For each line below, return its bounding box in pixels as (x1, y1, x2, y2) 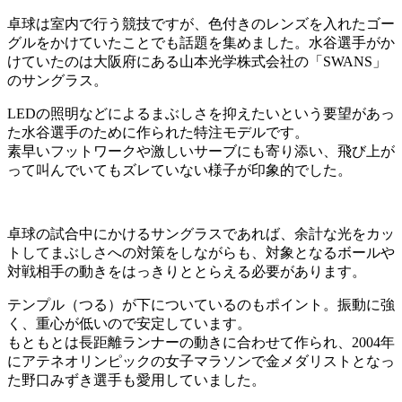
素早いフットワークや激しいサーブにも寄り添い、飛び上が (7, 144, 395, 160)
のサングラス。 (7, 73, 108, 89)
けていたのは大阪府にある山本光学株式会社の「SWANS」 (7, 54, 387, 70)
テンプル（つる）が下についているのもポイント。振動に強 (7, 297, 395, 313)
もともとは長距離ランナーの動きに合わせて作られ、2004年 (7, 335, 395, 351)
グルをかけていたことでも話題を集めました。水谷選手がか (7, 35, 395, 51)
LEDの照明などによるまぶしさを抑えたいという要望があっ (7, 106, 395, 122)
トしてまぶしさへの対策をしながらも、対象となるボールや (7, 245, 395, 261)
